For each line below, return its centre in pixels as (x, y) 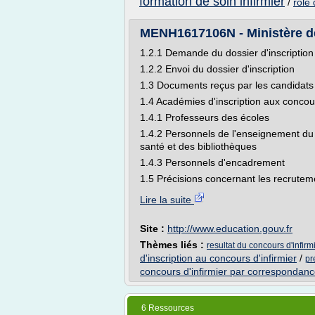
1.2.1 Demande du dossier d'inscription (227, 53)
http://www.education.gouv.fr (230, 229)
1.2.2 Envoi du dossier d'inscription (217, 69)
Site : (154, 229)
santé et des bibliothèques (198, 146)
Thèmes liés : (173, 245)
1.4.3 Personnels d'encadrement (212, 162)
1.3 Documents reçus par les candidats (227, 85)
